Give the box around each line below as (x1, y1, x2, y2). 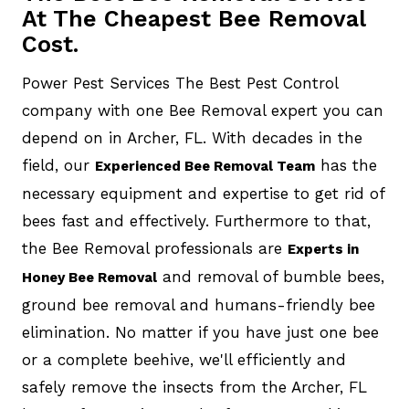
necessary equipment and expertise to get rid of (21, 184, 384, 203)
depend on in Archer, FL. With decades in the (21, 129, 362, 147)
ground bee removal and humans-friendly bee (21, 296, 375, 314)
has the (314, 156, 377, 174)
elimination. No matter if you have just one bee (21, 323, 379, 341)
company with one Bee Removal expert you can (21, 101, 383, 120)
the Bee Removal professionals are (21, 239, 288, 257)
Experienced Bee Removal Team (94, 158, 315, 174)
